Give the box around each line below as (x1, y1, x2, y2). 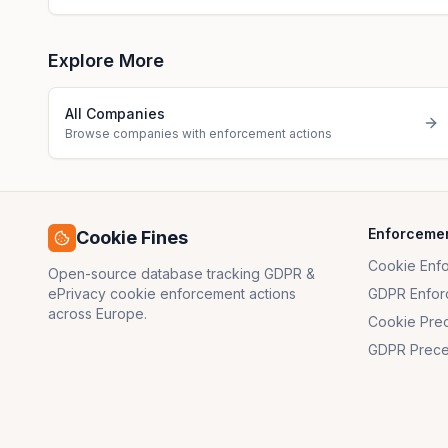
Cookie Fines (76, 227, 188, 248)
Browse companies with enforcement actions (65, 126, 332, 141)
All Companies (65, 105, 165, 122)
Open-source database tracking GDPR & (48, 265, 315, 282)
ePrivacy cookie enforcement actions (48, 285, 296, 302)
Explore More (48, 50, 164, 71)
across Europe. (48, 305, 147, 322)
